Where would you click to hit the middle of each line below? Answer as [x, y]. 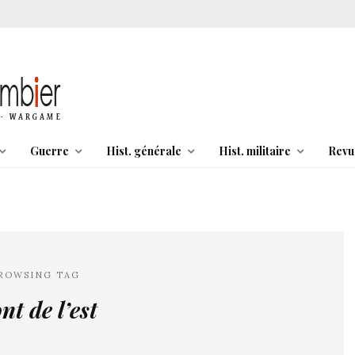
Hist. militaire [254, 151]
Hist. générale [143, 151]
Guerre [49, 151]
